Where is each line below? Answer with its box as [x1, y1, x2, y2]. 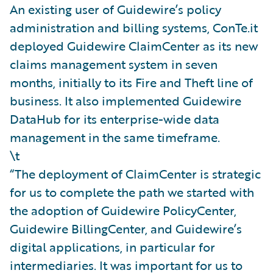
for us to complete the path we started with [10, 182, 254, 201]
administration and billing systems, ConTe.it [10, 18, 258, 37]
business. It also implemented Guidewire [10, 91, 241, 110]
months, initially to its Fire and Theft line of [10, 73, 253, 91]
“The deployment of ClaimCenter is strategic [10, 164, 261, 183]
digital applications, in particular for [10, 237, 215, 256]
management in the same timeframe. [10, 127, 220, 146]
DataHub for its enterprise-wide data [10, 109, 219, 128]
